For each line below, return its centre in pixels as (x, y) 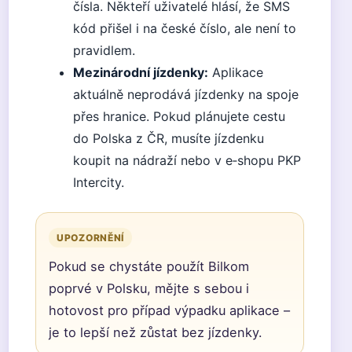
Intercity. (99, 182)
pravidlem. (104, 50)
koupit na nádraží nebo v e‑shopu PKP (187, 160)
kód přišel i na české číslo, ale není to (185, 28)
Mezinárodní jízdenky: (141, 72)
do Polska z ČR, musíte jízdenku (169, 138)
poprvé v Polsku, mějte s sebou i (149, 288)
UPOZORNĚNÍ (91, 238)
